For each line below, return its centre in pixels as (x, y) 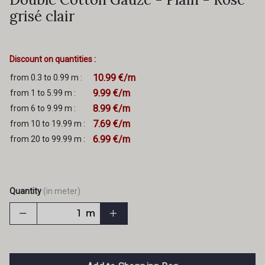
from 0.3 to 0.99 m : (46, 77)
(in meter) (62, 191)
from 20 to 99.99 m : (48, 139)
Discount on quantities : (53, 59)
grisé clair (42, 16)
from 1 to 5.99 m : (43, 93)
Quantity (25, 191)
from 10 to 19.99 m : (48, 123)
